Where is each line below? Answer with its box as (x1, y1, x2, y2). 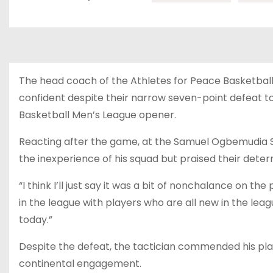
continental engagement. (19, 257, 141, 271)
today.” (19, 213, 52, 227)
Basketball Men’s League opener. (19, 108, 176, 122)
